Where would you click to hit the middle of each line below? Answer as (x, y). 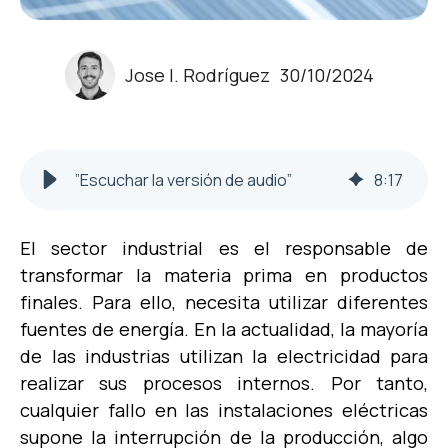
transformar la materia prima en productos (224, 275)
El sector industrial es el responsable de (224, 248)
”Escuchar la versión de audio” (183, 180)
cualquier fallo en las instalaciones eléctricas (224, 410)
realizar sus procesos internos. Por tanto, (224, 383)
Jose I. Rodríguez (197, 74)
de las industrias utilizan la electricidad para (224, 356)
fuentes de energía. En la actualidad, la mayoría (224, 329)
